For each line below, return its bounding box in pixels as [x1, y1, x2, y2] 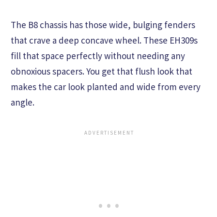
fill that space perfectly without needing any [11, 50, 185, 62]
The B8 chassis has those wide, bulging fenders [11, 19, 195, 31]
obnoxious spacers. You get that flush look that [11, 65, 192, 77]
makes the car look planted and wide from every [11, 81, 201, 93]
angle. [11, 96, 34, 108]
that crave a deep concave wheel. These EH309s [11, 34, 198, 46]
